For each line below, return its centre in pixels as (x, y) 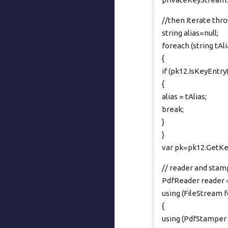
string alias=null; (190, 33)
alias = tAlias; (184, 96)
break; (173, 109)
